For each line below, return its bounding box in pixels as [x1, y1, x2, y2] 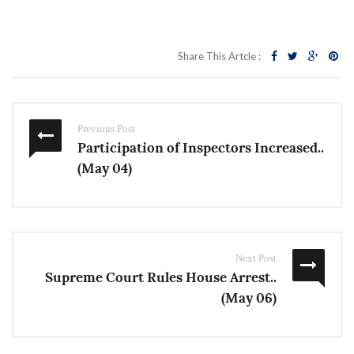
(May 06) [221, 289, 277, 307]
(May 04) [77, 160, 132, 177]
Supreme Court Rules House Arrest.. [45, 269, 277, 286]
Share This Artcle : [178, 50, 261, 62]
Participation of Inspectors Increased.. [77, 139, 324, 156]
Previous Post [77, 122, 135, 134]
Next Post [235, 252, 277, 264]
